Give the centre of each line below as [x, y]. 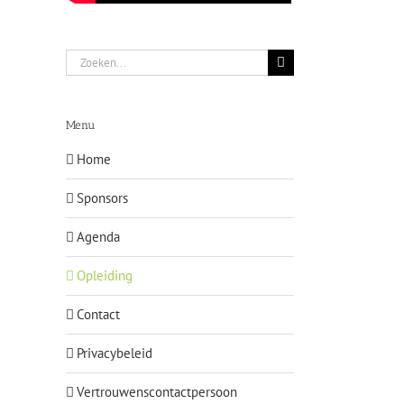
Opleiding [105, 275]
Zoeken [86, 59]
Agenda [98, 236]
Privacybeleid [115, 353]
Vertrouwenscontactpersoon [157, 391]
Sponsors [102, 197]
